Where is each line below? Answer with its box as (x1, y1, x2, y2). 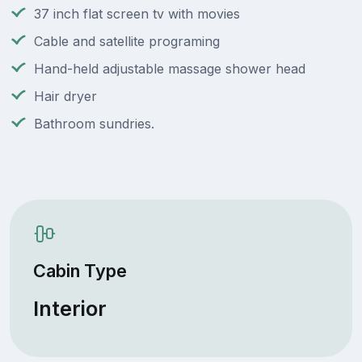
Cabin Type (32, 259, 127, 281)
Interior (32, 296, 107, 321)
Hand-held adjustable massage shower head (34, 61, 305, 78)
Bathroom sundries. (34, 116, 154, 133)
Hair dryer (34, 88, 97, 105)
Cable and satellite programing (34, 33, 220, 50)
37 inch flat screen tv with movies (34, 6, 240, 23)
